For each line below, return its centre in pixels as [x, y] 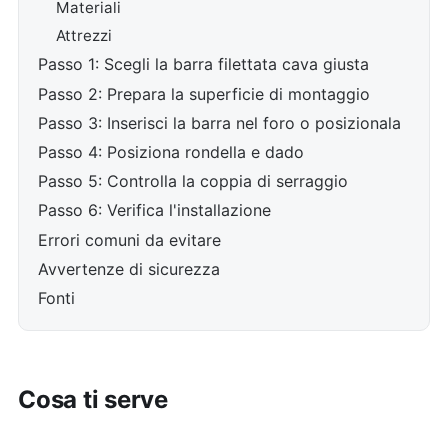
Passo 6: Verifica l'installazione [155, 210]
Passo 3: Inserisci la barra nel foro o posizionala [220, 122]
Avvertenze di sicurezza [129, 268]
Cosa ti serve [93, 400]
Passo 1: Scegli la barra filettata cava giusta [204, 64]
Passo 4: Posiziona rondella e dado [171, 151]
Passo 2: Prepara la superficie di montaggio [204, 93]
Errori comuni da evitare [130, 239]
